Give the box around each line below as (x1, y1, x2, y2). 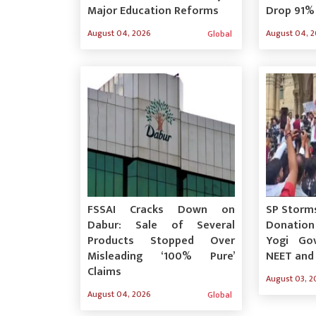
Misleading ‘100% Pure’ (87, 246, 236, 266)
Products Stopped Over (87, 231, 236, 250)
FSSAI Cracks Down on (87, 200, 236, 219)
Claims (87, 262, 121, 281)
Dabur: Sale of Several (87, 215, 236, 235)
